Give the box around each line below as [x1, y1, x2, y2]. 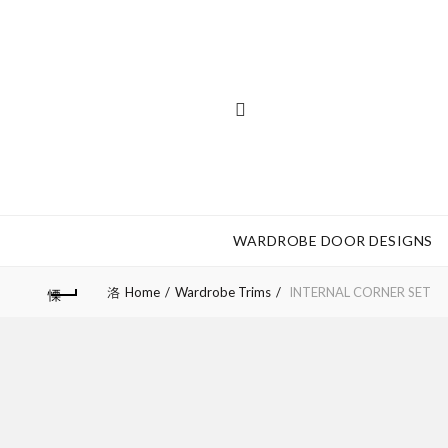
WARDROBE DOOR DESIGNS [233, 232, 433, 249]
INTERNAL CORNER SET [285, 283, 431, 300]
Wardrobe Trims [174, 283, 271, 300]
